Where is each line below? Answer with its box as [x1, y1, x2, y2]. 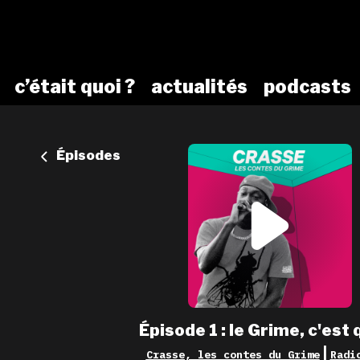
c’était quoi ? [14, 76, 135, 99]
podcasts [264, 76, 351, 99]
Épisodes [56, 147, 121, 164]
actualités [151, 76, 247, 99]
